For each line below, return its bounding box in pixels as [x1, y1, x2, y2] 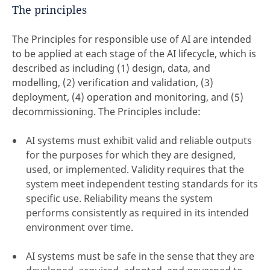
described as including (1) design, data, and [12, 61, 210, 75]
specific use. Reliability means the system [26, 192, 213, 205]
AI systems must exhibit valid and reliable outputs [26, 134, 252, 147]
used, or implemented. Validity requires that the [26, 163, 244, 176]
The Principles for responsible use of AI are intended [12, 33, 251, 46]
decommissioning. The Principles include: [12, 105, 201, 118]
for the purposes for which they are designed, [26, 148, 236, 162]
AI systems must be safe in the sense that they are [26, 250, 254, 263]
